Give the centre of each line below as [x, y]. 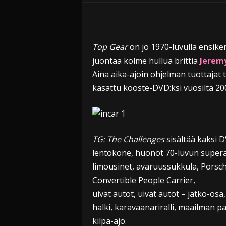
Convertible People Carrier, [144, 180]
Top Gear [110, 47]
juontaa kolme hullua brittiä [146, 61]
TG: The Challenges [128, 139]
